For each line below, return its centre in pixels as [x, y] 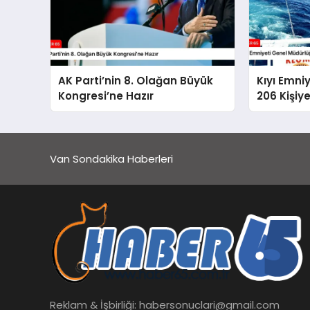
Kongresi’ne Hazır [106, 96]
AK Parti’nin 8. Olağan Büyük [136, 81]
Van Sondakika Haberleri [111, 158]
